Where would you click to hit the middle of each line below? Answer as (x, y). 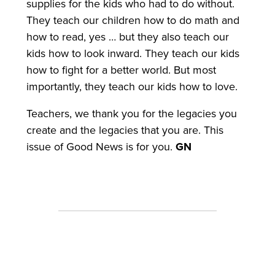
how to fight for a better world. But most (121, 70)
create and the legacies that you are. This (125, 130)
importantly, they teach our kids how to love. (132, 86)
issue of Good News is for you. (101, 147)
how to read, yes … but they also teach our (127, 37)
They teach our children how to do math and (133, 20)
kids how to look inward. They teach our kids (133, 53)
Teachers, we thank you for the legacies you (131, 114)
